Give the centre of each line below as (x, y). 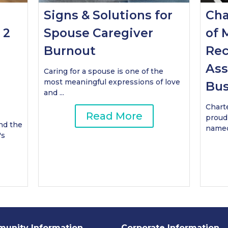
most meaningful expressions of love (112, 82)
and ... (54, 93)
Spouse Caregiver (99, 33)
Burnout (70, 50)
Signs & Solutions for (108, 15)
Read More (114, 116)
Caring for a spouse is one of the (104, 72)
